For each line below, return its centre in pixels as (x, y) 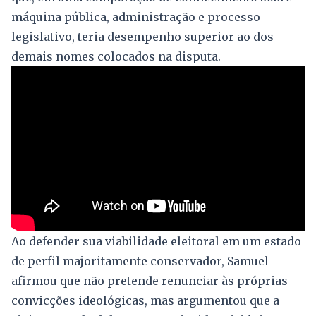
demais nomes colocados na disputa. (116, 56)
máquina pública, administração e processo (136, 17)
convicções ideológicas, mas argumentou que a (145, 300)
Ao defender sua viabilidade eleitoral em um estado (156, 241)
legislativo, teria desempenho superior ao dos (142, 36)
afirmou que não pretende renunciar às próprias (150, 280)
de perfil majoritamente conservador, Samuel (140, 261)
